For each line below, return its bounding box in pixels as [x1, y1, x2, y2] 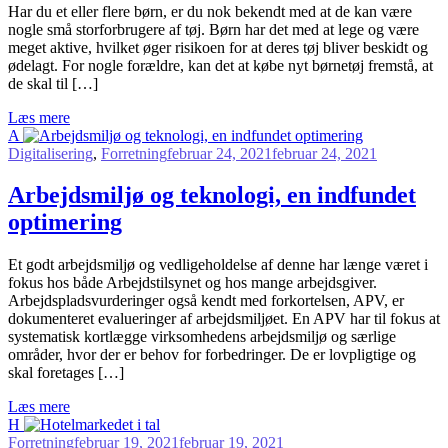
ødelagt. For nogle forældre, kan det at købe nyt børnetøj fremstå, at [8, 56, 433, 74]
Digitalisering [8, 144, 93, 162]
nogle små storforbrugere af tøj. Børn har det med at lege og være [8, 20, 419, 38]
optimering [8, 209, 122, 236]
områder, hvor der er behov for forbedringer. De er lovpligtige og [8, 346, 416, 364]
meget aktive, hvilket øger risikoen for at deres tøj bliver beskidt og [8, 38, 428, 56]
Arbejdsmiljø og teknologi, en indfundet [8, 182, 416, 209]
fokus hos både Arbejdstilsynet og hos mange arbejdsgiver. [8, 274, 377, 292]
